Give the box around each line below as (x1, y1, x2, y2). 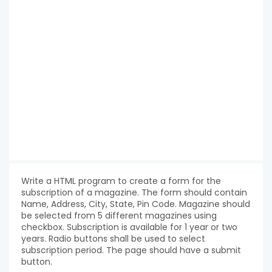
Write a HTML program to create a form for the (21, 175, 221, 187)
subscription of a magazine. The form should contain (21, 186, 247, 199)
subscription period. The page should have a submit (21, 244, 241, 256)
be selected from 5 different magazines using (21, 209, 217, 222)
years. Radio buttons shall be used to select (21, 233, 205, 245)
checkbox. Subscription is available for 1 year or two (21, 221, 237, 233)
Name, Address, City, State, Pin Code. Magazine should (21, 198, 250, 210)
